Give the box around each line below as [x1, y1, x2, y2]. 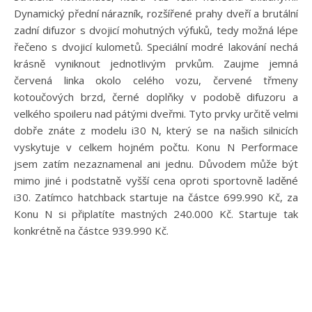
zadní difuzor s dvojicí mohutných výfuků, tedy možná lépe [14, 22, 298, 37]
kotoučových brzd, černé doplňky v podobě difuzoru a [14, 89, 298, 104]
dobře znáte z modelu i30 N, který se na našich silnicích [14, 123, 298, 137]
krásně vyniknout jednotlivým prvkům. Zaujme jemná [14, 56, 298, 70]
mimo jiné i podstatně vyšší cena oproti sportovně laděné [14, 173, 298, 187]
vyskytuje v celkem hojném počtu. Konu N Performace [14, 139, 298, 154]
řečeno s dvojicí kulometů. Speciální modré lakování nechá [14, 39, 298, 54]
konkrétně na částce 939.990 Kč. [14, 223, 169, 237]
